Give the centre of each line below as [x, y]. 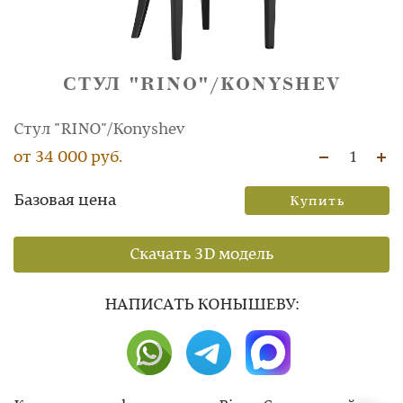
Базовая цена [65, 201]
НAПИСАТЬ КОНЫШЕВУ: [201, 305]
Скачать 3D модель [201, 255]
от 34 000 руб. [68, 158]
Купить [317, 202]
